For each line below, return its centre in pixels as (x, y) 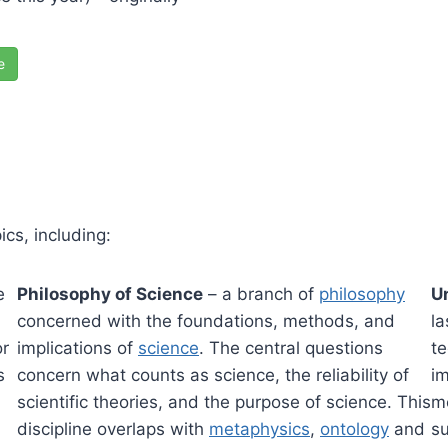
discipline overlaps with (113, 429)
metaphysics (259, 429)
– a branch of (261, 294)
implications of (77, 348)
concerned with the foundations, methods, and (206, 321)
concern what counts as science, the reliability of (213, 375)
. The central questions (291, 348)
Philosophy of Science (110, 294)
